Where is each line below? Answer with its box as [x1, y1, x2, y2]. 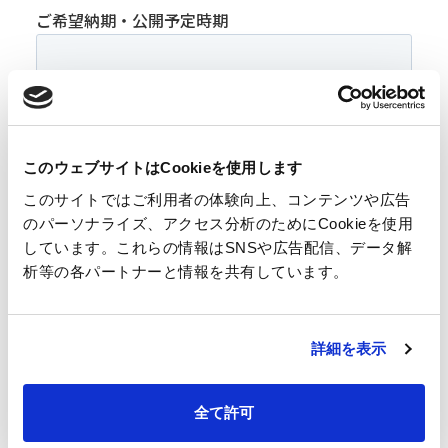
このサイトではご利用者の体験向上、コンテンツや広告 [23, 190, 411, 208]
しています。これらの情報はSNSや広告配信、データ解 [23, 238, 412, 256]
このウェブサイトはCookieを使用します [23, 159, 303, 176]
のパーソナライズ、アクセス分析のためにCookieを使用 [23, 214, 413, 232]
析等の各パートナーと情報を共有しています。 [23, 262, 349, 280]
